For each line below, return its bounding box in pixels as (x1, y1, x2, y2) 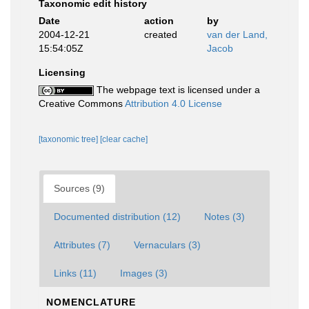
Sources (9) (54, 182, 105, 194)
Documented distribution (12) (54, 210, 181, 222)
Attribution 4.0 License (125, 97, 222, 109)
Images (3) (120, 267, 168, 279)
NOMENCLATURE (46, 296, 136, 308)
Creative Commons (39, 97, 125, 109)
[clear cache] (100, 134, 148, 144)
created (143, 28, 177, 40)
